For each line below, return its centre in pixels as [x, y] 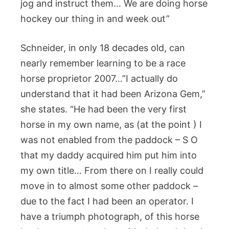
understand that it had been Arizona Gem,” [113, 94]
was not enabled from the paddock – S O [109, 140]
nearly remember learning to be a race [103, 63]
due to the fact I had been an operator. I [107, 201]
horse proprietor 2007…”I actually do [99, 78]
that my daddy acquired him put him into [109, 155]
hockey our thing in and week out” [95, 19]
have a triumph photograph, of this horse [110, 216]
